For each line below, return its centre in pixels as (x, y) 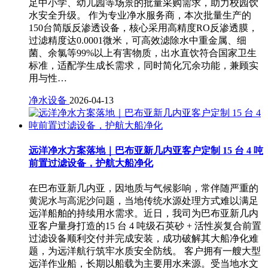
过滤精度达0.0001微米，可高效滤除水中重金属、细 (138, 40)
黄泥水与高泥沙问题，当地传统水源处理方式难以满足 (144, 201)
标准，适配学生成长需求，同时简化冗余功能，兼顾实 (144, 65)
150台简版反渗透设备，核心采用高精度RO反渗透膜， (143, 28)
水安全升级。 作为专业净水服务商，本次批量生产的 (140, 15)
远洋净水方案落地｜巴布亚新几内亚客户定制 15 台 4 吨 (146, 151)
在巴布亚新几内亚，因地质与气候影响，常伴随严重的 (144, 188)
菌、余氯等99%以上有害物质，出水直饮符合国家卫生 (143, 53)
